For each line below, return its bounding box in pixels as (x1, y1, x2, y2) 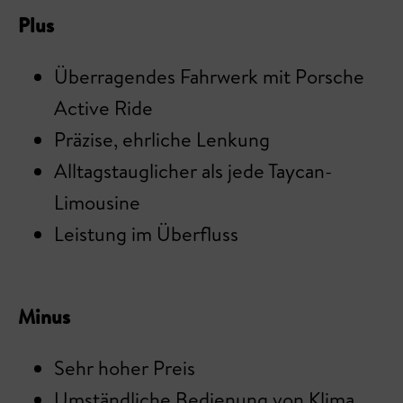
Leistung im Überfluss (54, 220, 238, 247)
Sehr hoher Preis (54, 354, 195, 381)
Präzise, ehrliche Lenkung (54, 126, 270, 153)
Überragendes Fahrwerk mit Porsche (54, 63, 364, 90)
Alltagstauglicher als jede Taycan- (54, 157, 332, 184)
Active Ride (54, 94, 153, 121)
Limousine (54, 189, 140, 216)
